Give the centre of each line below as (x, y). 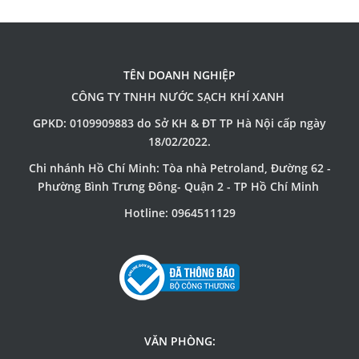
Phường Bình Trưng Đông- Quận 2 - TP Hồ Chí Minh (179, 187)
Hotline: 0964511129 (179, 213)
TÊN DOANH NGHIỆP (179, 75)
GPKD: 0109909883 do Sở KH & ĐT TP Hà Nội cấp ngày (179, 123)
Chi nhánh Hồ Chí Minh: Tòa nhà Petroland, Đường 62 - (179, 168)
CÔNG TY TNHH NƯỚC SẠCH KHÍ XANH (179, 97)
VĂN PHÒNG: (179, 341)
